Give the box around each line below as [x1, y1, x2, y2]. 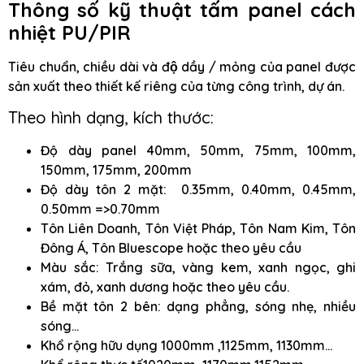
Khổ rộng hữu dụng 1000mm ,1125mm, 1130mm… [41, 336, 332, 353]
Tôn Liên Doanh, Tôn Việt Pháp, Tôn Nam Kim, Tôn [41, 219, 356, 236]
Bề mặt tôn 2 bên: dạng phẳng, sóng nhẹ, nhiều [41, 297, 356, 314]
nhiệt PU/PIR [8, 20, 131, 45]
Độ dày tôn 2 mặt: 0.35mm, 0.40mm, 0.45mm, [41, 180, 356, 197]
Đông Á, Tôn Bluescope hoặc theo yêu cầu [41, 239, 301, 256]
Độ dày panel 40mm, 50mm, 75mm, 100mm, [41, 141, 356, 158]
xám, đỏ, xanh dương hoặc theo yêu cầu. [41, 278, 289, 295]
